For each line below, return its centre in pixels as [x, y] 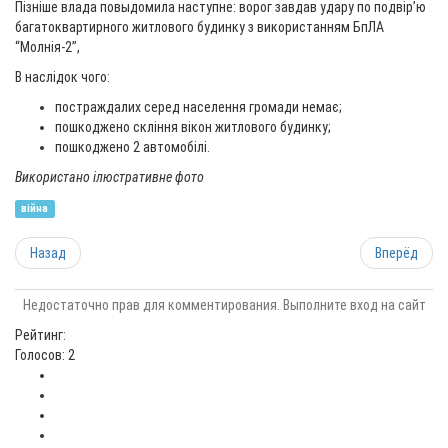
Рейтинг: [40, 335]
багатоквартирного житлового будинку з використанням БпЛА [199, 27]
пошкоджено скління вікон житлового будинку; [193, 127]
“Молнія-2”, [49, 47]
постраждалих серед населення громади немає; [198, 107]
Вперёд [396, 253]
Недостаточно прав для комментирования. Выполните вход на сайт [224, 305]
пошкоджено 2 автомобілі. [134, 147]
